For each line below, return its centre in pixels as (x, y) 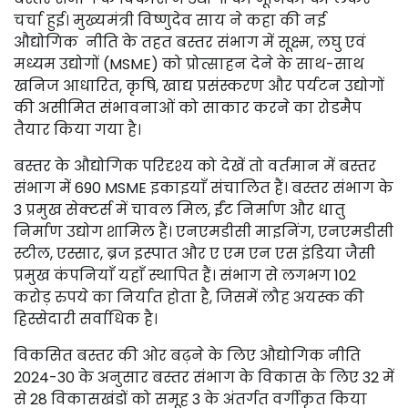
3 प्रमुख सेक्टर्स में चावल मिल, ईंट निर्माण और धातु (179, 210)
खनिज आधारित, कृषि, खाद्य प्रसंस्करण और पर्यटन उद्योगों (199, 86)
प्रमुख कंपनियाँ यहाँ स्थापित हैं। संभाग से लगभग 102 (185, 275)
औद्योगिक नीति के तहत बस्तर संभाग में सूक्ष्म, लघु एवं (190, 42)
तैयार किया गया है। (77, 130)
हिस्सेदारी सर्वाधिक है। (86, 319)
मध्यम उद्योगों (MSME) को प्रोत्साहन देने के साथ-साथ (189, 64)
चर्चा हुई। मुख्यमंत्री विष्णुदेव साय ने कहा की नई (170, 20)
